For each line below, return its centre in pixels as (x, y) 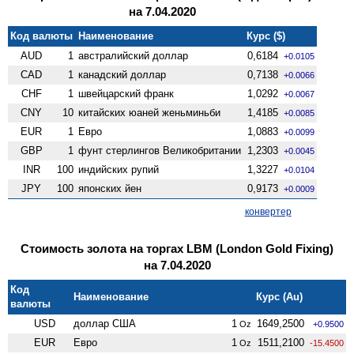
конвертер (268, 211)
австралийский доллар (134, 55)
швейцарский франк (126, 93)
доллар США (105, 323)
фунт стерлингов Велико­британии (160, 150)
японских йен (110, 188)
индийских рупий (119, 169)
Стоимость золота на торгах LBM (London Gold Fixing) (177, 248)
